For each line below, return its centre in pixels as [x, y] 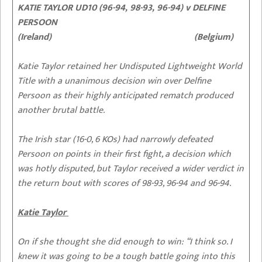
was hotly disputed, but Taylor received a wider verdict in [131, 168]
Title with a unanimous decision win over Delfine [114, 81]
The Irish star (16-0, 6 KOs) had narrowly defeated [115, 139]
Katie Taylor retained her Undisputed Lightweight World [130, 66]
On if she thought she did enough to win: [101, 242]
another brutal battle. [61, 110]
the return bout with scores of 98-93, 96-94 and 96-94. [124, 183]
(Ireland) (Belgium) [125, 37]
